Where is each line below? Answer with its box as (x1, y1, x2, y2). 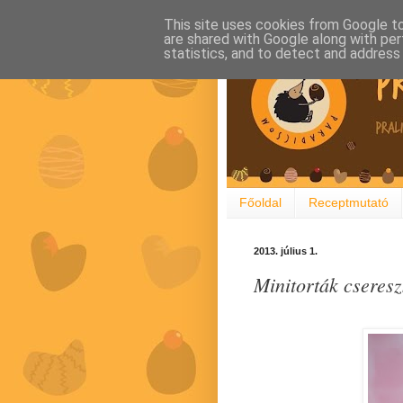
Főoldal (239, 195, 282, 210)
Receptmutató (309, 195, 389, 210)
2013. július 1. (254, 245, 318, 256)
